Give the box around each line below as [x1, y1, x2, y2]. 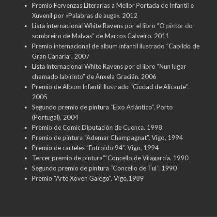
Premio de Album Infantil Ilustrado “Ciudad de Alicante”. [31, 82, 189, 91]
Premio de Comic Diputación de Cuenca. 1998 [31, 123, 162, 131]
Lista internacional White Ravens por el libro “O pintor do [31, 21, 193, 30]
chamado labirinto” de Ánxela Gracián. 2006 [31, 72, 156, 80]
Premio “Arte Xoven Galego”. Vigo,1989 [31, 174, 144, 182]
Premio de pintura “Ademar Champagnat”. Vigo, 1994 [31, 133, 183, 141]
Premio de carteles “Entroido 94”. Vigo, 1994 [31, 143, 159, 152]
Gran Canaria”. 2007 [31, 52, 90, 60]
